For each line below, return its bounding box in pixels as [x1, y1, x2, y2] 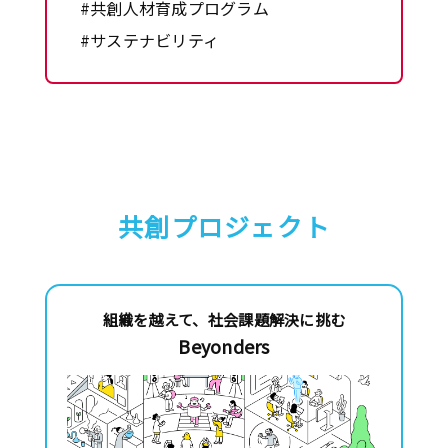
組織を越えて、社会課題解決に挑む [102, 309, 346, 331]
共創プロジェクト [117, 208, 331, 245]
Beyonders [178, 333, 270, 360]
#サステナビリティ [79, 27, 220, 52]
